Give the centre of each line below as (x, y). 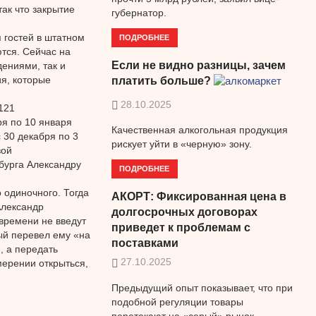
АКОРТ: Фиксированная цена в (199, 196)
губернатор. (139, 13)
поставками (145, 243)
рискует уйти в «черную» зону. (181, 144)
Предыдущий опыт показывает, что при (202, 287)
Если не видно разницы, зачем (198, 66)
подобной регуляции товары (177, 302)
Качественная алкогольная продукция (199, 130)
